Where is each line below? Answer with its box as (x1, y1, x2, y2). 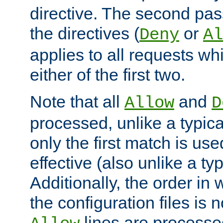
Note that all (30, 92, 124, 111)
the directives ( (30, 23, 139, 43)
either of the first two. (30, 65, 185, 84)
